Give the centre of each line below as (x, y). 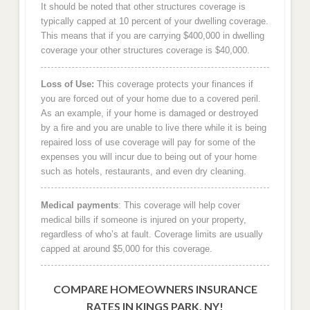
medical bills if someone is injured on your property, (143, 219)
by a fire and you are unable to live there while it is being (153, 127)
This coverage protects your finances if (173, 84)
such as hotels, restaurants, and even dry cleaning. (143, 171)
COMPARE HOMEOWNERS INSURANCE (155, 289)
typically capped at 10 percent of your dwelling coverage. (154, 21)
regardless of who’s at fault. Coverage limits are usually (152, 234)
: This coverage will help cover (179, 205)
